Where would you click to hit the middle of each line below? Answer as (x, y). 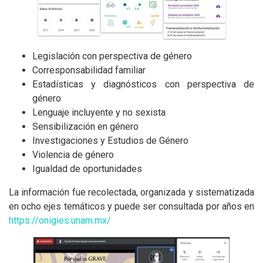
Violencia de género (73, 154)
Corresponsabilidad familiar (89, 70)
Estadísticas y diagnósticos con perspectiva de (143, 84)
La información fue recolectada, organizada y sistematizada (131, 192)
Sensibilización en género (85, 126)
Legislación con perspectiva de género (112, 56)
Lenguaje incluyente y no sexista (99, 112)
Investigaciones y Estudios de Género (110, 140)
